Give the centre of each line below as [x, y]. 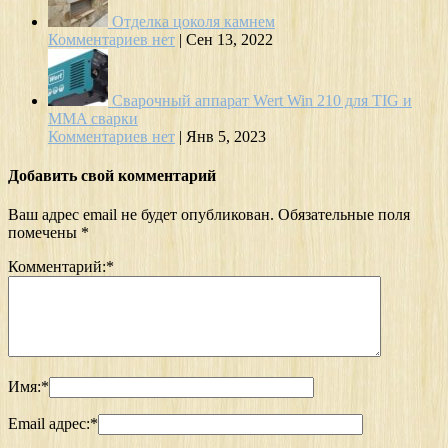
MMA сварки [93, 118]
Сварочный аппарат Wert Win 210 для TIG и [262, 100]
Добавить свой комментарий [112, 175]
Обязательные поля [344, 215]
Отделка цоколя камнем [193, 21]
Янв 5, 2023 [226, 136]
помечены [44, 233]
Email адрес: [49, 424]
